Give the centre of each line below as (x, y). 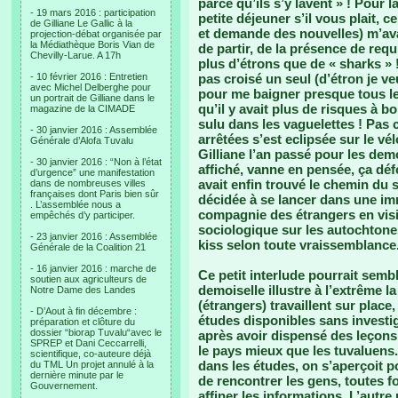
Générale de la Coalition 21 (88, 247)
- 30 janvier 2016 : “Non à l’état (96, 162)
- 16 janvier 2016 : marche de (93, 268)
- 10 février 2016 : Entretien (89, 76)
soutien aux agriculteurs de (88, 279)
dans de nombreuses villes (88, 183)
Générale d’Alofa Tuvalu (82, 140)
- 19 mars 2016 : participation (93, 12)
